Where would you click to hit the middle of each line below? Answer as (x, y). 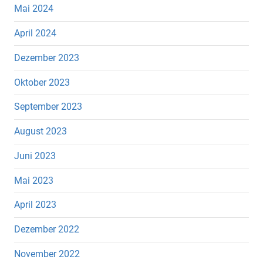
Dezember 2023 (47, 58)
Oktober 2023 (42, 82)
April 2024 (35, 33)
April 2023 (35, 205)
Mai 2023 (34, 180)
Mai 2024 (34, 9)
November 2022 (47, 254)
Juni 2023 (35, 156)
